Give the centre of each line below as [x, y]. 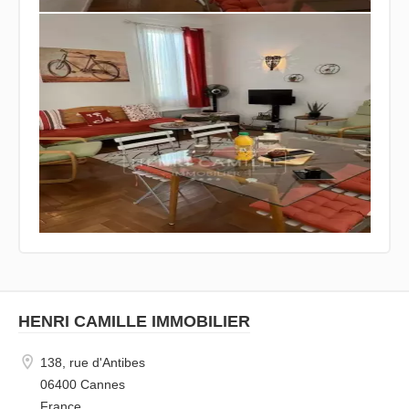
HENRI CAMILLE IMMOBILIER [134, 321]
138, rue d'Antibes [93, 362]
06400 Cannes [83, 384]
